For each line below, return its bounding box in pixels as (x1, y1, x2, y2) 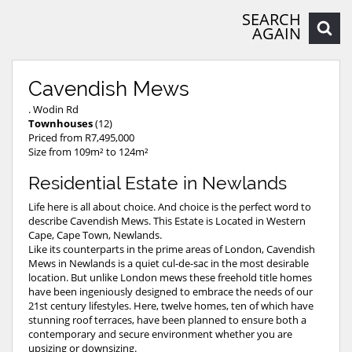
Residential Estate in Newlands (28, 172, 287, 193)
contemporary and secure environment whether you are (28, 326, 292, 341)
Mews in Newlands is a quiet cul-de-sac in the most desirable (28, 255, 309, 270)
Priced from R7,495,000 (28, 130, 134, 145)
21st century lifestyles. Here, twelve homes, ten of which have (28, 298, 313, 313)
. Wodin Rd (28, 101, 79, 116)
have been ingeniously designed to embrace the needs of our (28, 284, 313, 299)
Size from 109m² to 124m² (28, 144, 148, 159)
